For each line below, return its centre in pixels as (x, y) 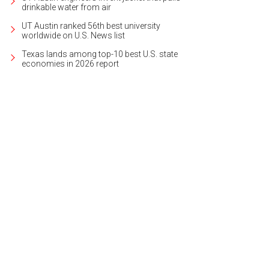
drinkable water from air (66, 7)
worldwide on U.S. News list (73, 35)
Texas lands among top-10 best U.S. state (100, 54)
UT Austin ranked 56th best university (91, 26)
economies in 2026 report (70, 63)
